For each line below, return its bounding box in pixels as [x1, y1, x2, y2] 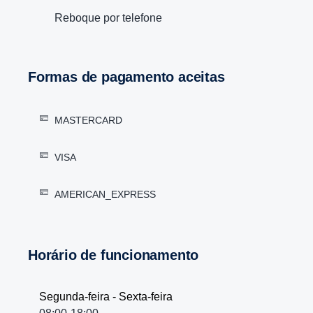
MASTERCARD [54, 115, 122, 126]
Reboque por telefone [54, 12, 162, 24]
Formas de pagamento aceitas [36, 69, 225, 85]
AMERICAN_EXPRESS [54, 189, 156, 200]
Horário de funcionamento [37, 247, 199, 263]
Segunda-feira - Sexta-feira [39, 291, 173, 303]
